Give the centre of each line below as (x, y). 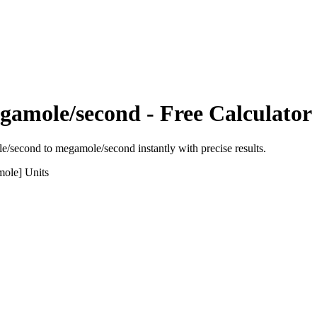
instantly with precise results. (201, 148)
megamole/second (95, 148)
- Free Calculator (226, 114)
